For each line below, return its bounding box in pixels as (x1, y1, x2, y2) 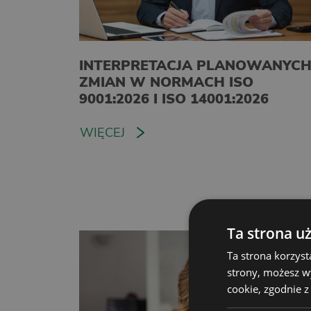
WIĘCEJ (80, 124, 125, 141)
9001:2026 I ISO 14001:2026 (79, 89, 269, 108)
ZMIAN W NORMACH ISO (79, 72, 253, 92)
